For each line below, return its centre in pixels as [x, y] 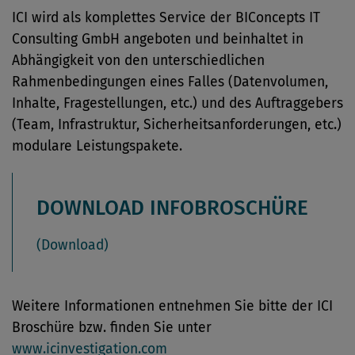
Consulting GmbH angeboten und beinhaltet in [158, 39]
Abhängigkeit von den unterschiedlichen [138, 61]
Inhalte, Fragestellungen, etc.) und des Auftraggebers [177, 103]
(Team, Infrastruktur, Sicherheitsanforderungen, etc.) [177, 125]
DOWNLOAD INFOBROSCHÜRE [172, 208]
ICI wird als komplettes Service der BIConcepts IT [166, 18]
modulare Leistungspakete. [97, 146]
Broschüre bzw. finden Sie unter [112, 328]
